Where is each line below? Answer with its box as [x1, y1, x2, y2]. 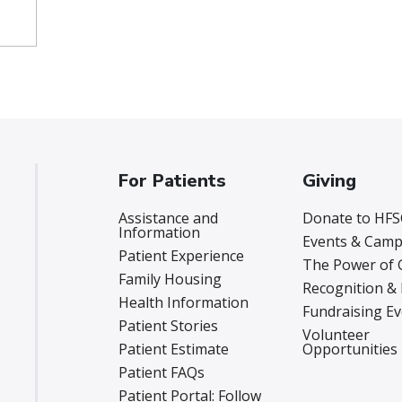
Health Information [118, 293, 249, 313]
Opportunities [302, 339, 398, 360]
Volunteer [302, 325, 371, 345]
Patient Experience [118, 246, 244, 267]
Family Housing [118, 269, 222, 290]
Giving [302, 169, 357, 194]
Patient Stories [118, 316, 218, 336]
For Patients [118, 169, 226, 194]
